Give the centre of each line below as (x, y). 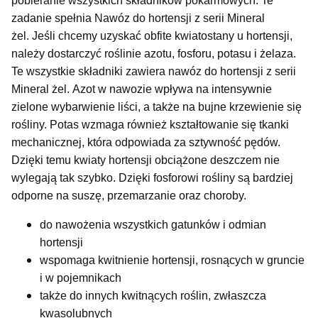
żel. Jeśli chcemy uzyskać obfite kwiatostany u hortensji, (152, 35)
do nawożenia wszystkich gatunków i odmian (153, 224)
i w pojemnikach (81, 278)
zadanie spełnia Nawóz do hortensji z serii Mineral (138, 18)
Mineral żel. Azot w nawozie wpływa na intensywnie (142, 89)
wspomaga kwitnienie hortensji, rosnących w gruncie (172, 260)
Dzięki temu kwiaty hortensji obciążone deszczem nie (146, 160)
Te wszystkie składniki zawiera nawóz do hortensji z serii (154, 71)
